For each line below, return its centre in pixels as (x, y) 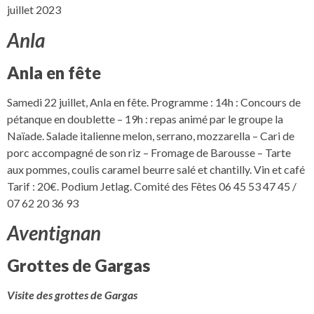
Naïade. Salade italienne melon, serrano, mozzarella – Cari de (151, 135)
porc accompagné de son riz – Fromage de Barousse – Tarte (149, 152)
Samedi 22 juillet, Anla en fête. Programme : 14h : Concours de (154, 102)
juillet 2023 (34, 10)
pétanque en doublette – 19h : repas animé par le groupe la (145, 118)
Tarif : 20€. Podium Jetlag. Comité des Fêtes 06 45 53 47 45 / (152, 186)
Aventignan (54, 233)
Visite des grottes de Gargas (72, 295)
